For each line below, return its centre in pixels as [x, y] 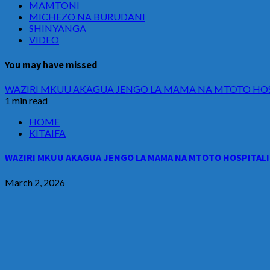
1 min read [26, 100]
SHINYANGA [58, 28]
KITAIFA [47, 133]
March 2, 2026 [35, 182]
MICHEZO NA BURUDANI [87, 17]
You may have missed [51, 64]
